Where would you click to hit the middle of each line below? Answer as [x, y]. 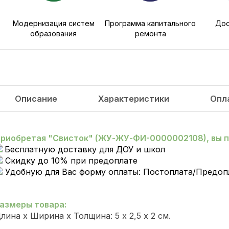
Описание [36, 99]
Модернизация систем [53, 23]
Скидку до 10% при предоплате [71, 161]
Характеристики [134, 99]
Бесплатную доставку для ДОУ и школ [85, 149]
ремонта [150, 33]
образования [54, 33]
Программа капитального [151, 23]
